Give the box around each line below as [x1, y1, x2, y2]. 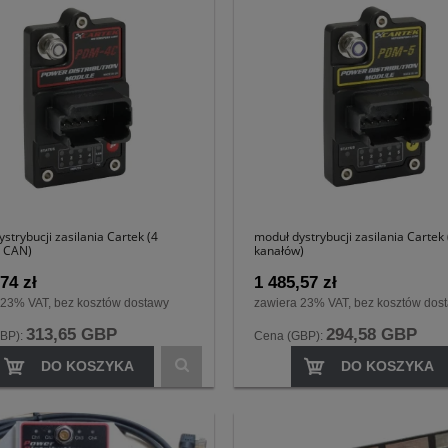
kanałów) [254, 242, 304, 260]
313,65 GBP [26, 324, 117, 344]
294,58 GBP [326, 324, 417, 344]
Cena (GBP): [254, 328, 326, 343]
